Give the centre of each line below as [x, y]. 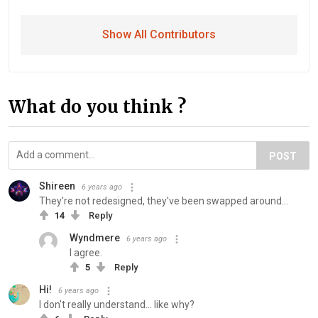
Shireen [57, 186]
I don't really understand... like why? [117, 305]
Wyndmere [95, 238]
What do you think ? [97, 107]
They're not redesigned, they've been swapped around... [164, 201]
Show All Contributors [159, 35]
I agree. [86, 253]
